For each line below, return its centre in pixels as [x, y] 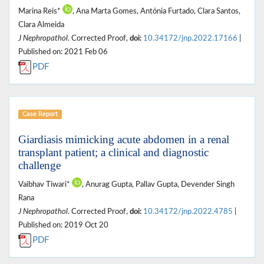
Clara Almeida [41, 24]
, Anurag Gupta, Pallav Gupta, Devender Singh [158, 184]
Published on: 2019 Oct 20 [63, 225]
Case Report [40, 114]
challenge [39, 165]
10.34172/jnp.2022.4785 [188, 211]
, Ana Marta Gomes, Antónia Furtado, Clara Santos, [156, 11]
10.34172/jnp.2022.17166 [190, 38]
